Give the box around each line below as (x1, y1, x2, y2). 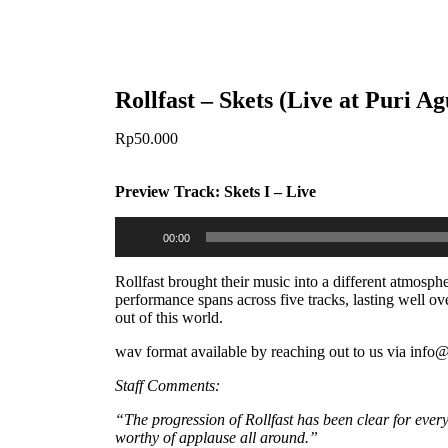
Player (114, 233, 155, 251)
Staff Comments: (115, 376, 225, 394)
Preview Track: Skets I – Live (115, 182, 317, 200)
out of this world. (115, 308, 224, 326)
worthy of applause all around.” (115, 428, 319, 446)
